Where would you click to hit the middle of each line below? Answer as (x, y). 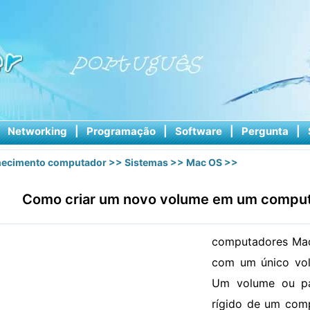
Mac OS (204, 162)
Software (198, 131)
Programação (121, 131)
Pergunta (265, 131)
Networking (37, 131)
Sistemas (146, 162)
